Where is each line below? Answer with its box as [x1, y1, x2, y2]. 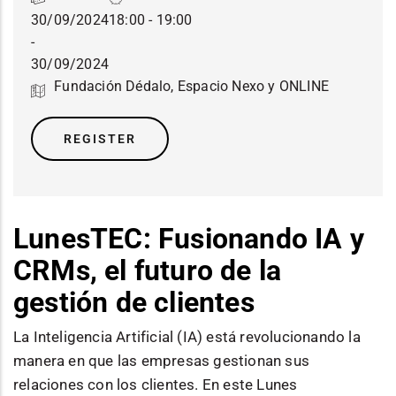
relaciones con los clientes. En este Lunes [13, 376, 298, 394]
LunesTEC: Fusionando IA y [13, 222, 365, 256]
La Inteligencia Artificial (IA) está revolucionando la [13, 328, 361, 346]
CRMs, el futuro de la [13, 254, 282, 288]
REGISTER [64, 132, 136, 147]
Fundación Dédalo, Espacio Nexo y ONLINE [54, 78, 330, 95]
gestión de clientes [13, 286, 255, 320]
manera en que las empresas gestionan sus [13, 352, 310, 370]
